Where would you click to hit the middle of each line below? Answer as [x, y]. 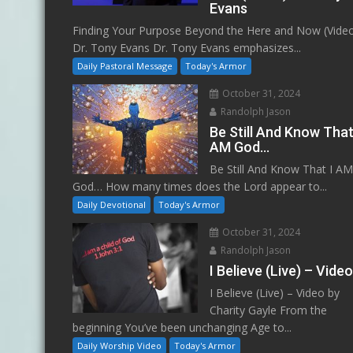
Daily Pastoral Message [125, 66]
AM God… [240, 147]
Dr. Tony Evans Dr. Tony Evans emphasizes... [187, 48]
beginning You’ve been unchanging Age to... [182, 328]
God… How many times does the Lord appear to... [200, 187]
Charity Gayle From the [269, 310]
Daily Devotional [111, 205]
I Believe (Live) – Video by [275, 293]
